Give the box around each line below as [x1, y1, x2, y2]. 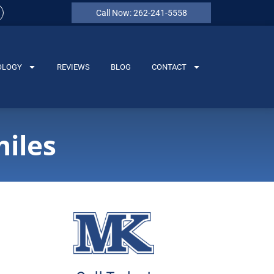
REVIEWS [57, 62, 90, 72]
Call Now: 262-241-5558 [95, 8, 187, 18]
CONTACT [152, 62, 187, 72]
